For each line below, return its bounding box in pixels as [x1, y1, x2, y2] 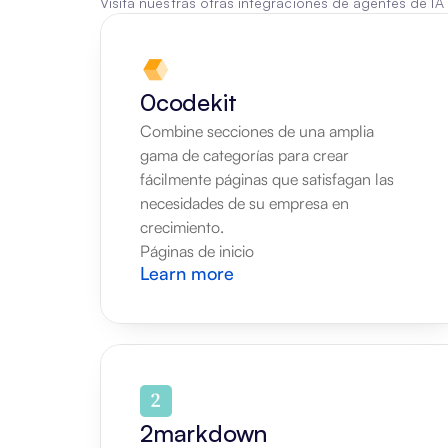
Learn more [140, 262, 234, 284]
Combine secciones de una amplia [140, 121, 374, 141]
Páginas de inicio [140, 241, 254, 261]
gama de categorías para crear [140, 145, 349, 165]
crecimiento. [140, 217, 224, 237]
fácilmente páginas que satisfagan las [140, 169, 394, 189]
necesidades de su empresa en [140, 193, 349, 213]
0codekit [140, 87, 237, 117]
